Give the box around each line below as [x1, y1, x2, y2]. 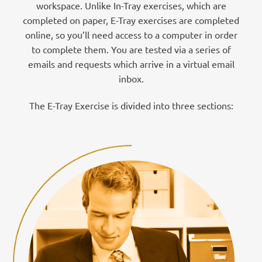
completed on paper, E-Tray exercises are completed [23, 13, 239, 26]
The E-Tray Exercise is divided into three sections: [29, 99, 233, 111]
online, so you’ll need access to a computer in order [25, 28, 237, 40]
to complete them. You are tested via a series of [31, 43, 231, 55]
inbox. [118, 72, 144, 84]
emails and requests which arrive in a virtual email [27, 57, 235, 70]
